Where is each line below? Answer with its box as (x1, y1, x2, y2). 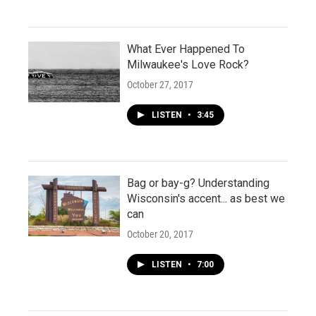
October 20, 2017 (127, 228, 193, 240)
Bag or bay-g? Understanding (127, 176, 269, 190)
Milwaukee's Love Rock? (127, 57, 249, 71)
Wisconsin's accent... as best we (127, 191, 285, 205)
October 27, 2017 (127, 78, 193, 90)
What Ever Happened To (127, 42, 245, 56)
